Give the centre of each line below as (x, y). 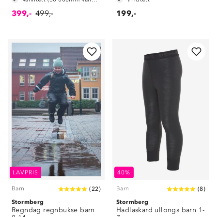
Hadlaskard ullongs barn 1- (161, 210)
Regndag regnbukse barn (53, 210)
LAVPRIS (26, 172)
